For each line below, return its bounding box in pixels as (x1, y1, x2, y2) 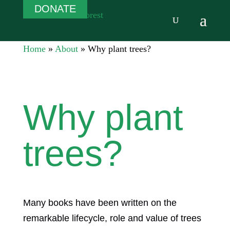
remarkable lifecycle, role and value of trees (23, 213, 201, 223)
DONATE (34, 3, 76, 14)
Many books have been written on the (23, 198, 177, 208)
